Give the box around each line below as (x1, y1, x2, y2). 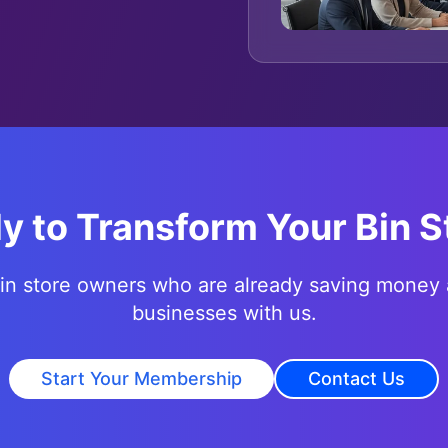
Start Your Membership (41, 368, 242, 389)
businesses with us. (131, 301, 317, 325)
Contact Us (308, 368, 405, 389)
